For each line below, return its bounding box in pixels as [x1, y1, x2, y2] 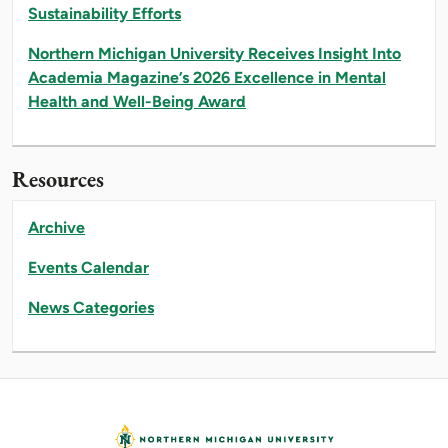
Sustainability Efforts [28, 3, 181, 23]
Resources [12, 164, 104, 194]
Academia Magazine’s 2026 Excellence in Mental [28, 67, 386, 87]
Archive [28, 217, 85, 237]
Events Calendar [28, 257, 149, 277]
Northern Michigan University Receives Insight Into [28, 43, 401, 63]
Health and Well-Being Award [28, 91, 246, 111]
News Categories [28, 297, 154, 317]
